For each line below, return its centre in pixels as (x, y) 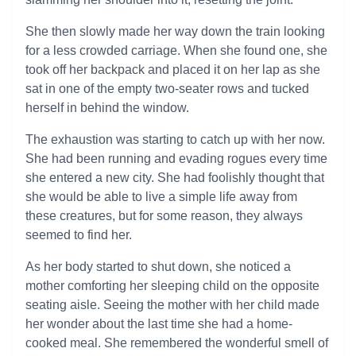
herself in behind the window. (107, 108)
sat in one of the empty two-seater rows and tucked (167, 89)
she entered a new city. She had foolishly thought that (175, 178)
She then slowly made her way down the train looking (175, 31)
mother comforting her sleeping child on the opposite (172, 286)
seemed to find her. (79, 235)
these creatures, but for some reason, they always (164, 216)
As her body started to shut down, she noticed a (158, 267)
